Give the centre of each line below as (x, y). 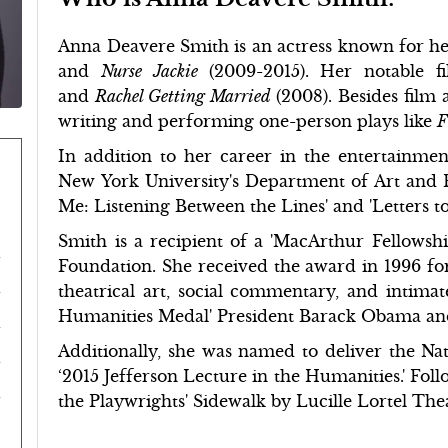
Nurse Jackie (155, 71)
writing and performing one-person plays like (248, 121)
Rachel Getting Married (185, 96)
